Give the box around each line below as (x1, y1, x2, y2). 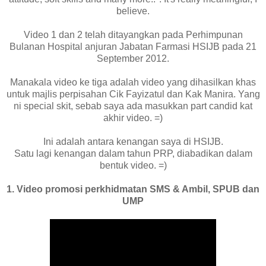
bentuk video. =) (99, 160, 167, 170)
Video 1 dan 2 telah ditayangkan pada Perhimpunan (23, 29, 243, 40)
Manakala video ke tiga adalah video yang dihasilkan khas (10, 77, 256, 87)
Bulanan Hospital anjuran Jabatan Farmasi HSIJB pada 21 (9, 41, 256, 52)
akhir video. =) (103, 112, 163, 123)
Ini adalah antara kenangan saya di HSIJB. (43, 136, 223, 147)
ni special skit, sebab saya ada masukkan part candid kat (14, 100, 252, 111)
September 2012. (97, 53, 169, 64)
